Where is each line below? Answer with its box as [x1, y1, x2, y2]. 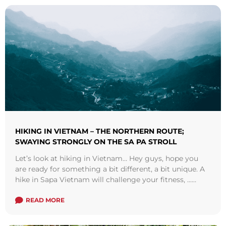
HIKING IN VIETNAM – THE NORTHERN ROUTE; [15, 127, 184, 136]
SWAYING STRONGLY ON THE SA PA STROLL [15, 137, 177, 147]
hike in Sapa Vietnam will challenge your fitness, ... [15, 175, 192, 185]
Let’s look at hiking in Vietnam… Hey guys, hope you [15, 154, 198, 163]
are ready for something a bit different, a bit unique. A [15, 164, 205, 174]
